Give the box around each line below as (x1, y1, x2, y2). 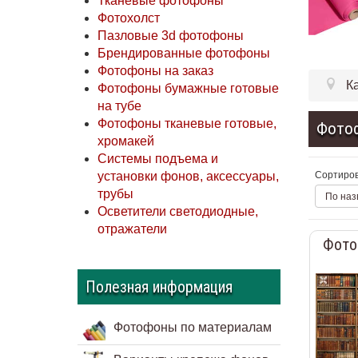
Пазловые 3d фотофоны (97, 29, 245, 43)
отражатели (97, 222, 168, 237)
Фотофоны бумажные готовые (97, 82, 280, 96)
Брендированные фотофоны (97, 46, 271, 61)
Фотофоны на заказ (97, 64, 214, 78)
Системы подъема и (97, 152, 219, 166)
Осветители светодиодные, (97, 205, 259, 219)
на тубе (97, 99, 142, 113)
